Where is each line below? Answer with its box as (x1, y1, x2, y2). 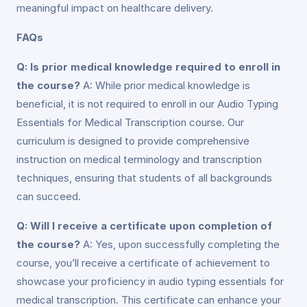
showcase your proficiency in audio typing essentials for (16, 275, 284, 288)
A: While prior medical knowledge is (80, 79, 250, 92)
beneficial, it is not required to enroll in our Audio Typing (16, 97, 278, 110)
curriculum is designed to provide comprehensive (16, 134, 249, 147)
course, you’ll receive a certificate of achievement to (16, 256, 270, 269)
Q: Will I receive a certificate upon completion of (16, 219, 272, 232)
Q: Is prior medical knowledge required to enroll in (16, 60, 280, 73)
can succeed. (16, 190, 81, 203)
